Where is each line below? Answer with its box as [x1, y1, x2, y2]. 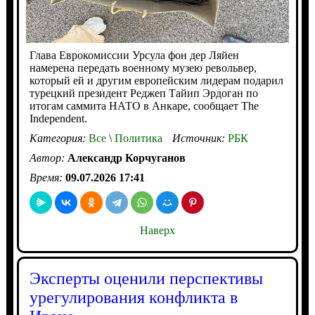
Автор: [29, 152, 67, 165]
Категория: [29, 132, 89, 145]
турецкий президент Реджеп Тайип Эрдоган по [29, 87, 258, 100]
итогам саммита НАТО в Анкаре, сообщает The [29, 100, 259, 112]
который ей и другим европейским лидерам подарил [29, 75, 283, 87]
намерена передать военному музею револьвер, [29, 62, 257, 75]
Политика [111, 132, 162, 145]
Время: [29, 172, 65, 184]
